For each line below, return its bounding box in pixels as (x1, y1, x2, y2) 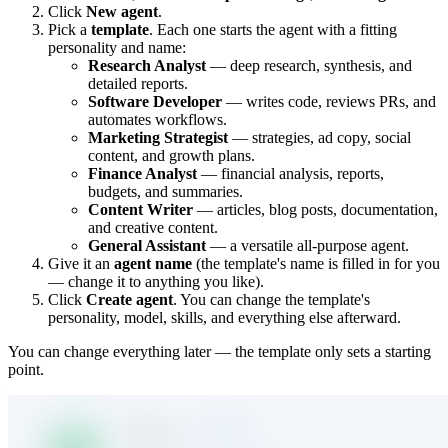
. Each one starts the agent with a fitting (149, 20, 397, 38)
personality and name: (48, 38, 186, 56)
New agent (86, 2, 158, 20)
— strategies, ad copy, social (228, 128, 411, 146)
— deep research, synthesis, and (206, 56, 412, 74)
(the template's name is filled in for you (192, 254, 440, 272)
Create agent (86, 290, 173, 308)
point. (8, 360, 44, 378)
